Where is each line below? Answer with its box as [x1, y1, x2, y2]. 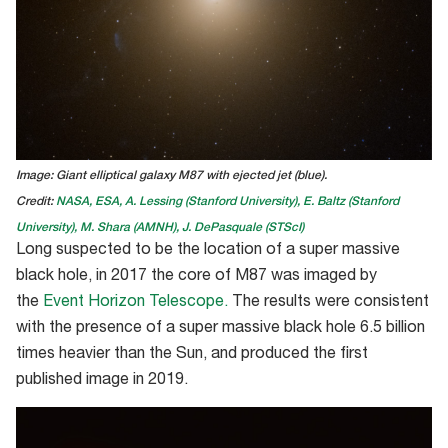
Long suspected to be [16, 243, 177, 260]
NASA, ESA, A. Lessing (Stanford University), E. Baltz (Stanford [56, 196, 399, 209]
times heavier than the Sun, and [16, 347, 241, 364]
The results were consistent [228, 295, 429, 312]
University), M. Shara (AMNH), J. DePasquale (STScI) [16, 222, 304, 235]
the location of [177, 243, 286, 260]
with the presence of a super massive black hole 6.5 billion [16, 321, 425, 338]
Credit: [16, 196, 56, 209]
